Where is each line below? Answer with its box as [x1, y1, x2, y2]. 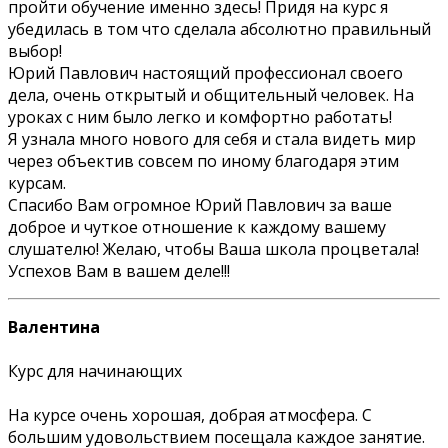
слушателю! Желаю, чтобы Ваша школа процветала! [8, 237, 419, 260]
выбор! [8, 39, 62, 62]
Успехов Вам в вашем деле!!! [8, 259, 230, 282]
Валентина [8, 315, 100, 338]
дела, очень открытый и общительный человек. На [8, 83, 414, 106]
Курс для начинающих [8, 359, 182, 382]
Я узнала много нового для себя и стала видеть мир [8, 127, 416, 150]
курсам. [8, 171, 66, 194]
